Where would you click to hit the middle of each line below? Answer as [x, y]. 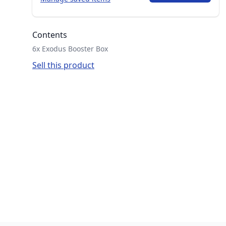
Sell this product [63, 65]
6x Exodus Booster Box [70, 49]
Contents [50, 35]
